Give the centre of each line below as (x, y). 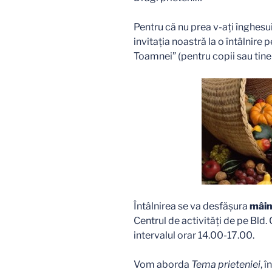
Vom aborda (162, 265)
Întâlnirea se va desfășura (192, 206)
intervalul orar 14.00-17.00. (194, 236)
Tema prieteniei (226, 265)
